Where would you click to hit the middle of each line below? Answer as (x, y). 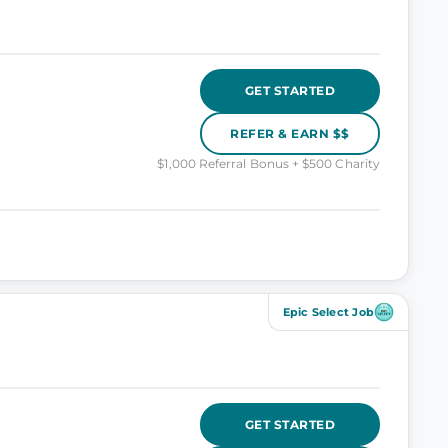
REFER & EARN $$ (290, 133)
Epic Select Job (328, 312)
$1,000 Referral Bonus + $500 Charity (268, 163)
